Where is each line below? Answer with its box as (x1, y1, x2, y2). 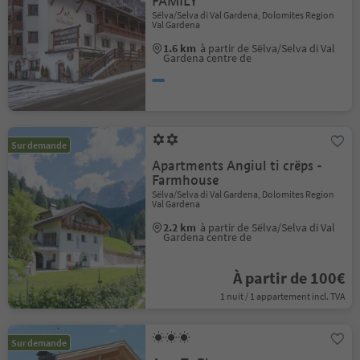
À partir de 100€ (232, 268, 346, 288)
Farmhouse (152, 172, 219, 189)
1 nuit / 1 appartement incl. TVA (219, 290, 346, 302)
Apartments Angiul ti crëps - (152, 157, 323, 174)
